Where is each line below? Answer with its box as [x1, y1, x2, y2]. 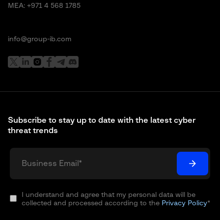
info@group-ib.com [8, 36, 71, 43]
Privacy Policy [162, 200, 207, 207]
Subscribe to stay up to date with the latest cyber [8, 116, 195, 124]
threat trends [8, 127, 58, 135]
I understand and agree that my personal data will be [22, 192, 195, 198]
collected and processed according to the [22, 200, 162, 207]
